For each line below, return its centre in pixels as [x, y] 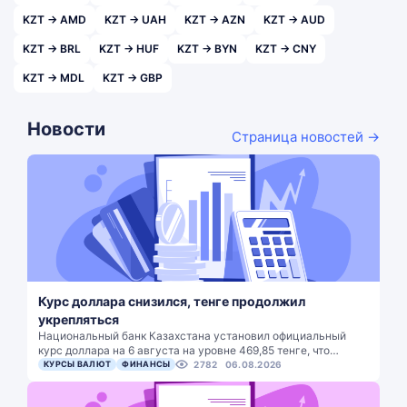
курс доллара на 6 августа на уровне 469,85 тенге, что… [189, 350]
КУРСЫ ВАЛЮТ [78, 364]
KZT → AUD [294, 20]
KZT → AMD [55, 20]
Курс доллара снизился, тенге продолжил [172, 301]
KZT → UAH [135, 20]
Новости [66, 129]
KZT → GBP [133, 78]
